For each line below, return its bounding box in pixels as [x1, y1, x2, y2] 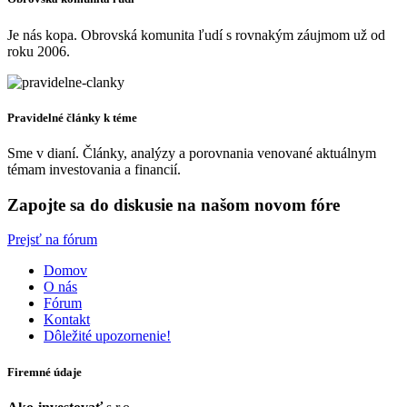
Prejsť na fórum [7, 232, 97, 248]
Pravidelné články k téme [7, 110, 137, 124]
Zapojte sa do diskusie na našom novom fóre [7, 194, 340, 214]
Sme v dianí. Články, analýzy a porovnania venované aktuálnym [7, 144, 376, 161]
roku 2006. [7, 43, 70, 59]
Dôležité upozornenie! [44, 328, 171, 344]
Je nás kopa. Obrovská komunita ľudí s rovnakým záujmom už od [7, 26, 385, 43]
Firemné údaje [7, 364, 82, 379]
